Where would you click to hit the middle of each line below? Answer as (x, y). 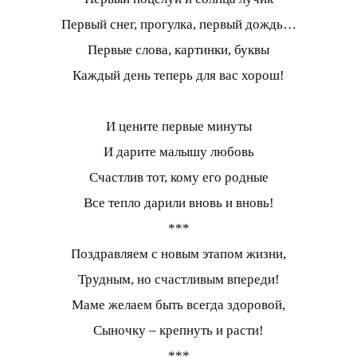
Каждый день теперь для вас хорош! (178, 76)
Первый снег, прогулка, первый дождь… (178, 25)
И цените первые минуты (178, 127)
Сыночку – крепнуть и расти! (178, 331)
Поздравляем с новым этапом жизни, (178, 254)
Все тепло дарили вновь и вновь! (178, 203)
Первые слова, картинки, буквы (178, 50)
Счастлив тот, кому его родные (178, 178)
